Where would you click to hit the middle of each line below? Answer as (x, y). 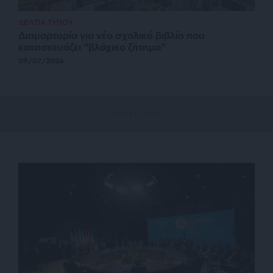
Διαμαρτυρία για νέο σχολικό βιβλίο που (112, 36)
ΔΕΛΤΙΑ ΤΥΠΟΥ (46, 23)
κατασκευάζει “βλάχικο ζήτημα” (92, 47)
